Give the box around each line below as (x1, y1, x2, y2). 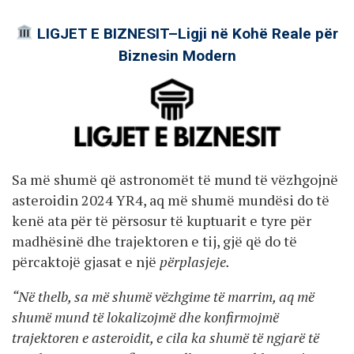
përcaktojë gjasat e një (12, 251, 160, 271)
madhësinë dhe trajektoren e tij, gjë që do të (12, 231, 297, 250)
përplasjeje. (160, 251, 230, 271)
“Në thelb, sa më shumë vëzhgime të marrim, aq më (12, 286, 314, 306)
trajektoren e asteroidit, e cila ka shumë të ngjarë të (12, 327, 319, 347)
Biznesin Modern (118, 46, 236, 65)
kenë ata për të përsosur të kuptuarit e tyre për (12, 210, 311, 230)
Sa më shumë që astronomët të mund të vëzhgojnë (12, 169, 338, 189)
